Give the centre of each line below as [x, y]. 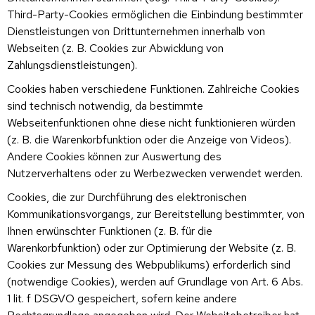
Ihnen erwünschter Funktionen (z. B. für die [110, 231]
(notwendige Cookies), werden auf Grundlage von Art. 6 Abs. [155, 281]
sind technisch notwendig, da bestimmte [105, 105]
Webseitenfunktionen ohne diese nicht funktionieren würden [151, 122]
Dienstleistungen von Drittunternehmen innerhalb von [136, 31]
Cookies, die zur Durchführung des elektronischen [127, 197]
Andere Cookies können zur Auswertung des [114, 156]
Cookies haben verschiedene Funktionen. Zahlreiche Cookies [153, 89]
